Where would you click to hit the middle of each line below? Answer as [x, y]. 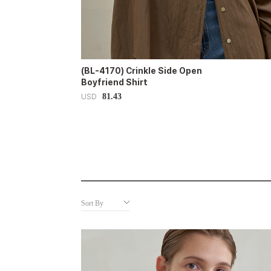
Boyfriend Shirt [115, 82]
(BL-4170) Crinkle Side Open [142, 70]
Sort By [93, 203]
